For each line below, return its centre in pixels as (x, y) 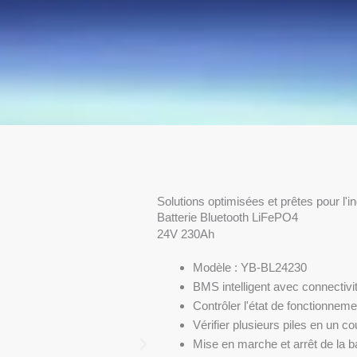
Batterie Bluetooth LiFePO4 (227, 218)
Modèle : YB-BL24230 (249, 268)
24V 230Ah (185, 234)
